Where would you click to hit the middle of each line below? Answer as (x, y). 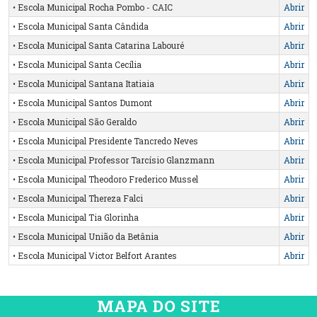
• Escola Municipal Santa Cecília (77, 64)
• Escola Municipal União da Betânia (85, 236)
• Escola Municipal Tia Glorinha (75, 217)
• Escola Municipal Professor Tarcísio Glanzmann (113, 160)
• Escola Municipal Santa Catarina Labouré (98, 45)
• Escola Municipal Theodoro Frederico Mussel (105, 179)
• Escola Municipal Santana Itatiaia (83, 83)
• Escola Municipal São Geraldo (74, 121)
